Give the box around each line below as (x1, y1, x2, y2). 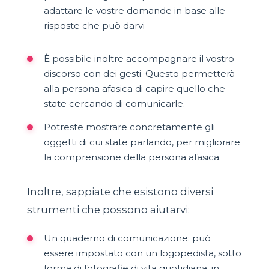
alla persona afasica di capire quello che (43, 83, 225, 95)
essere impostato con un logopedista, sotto (43, 247, 241, 259)
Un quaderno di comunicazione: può (43, 232, 211, 244)
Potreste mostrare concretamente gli (43, 121, 215, 133)
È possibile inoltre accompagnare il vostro (43, 53, 234, 65)
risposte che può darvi (43, 20, 145, 32)
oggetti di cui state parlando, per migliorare (43, 136, 240, 148)
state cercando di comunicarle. (43, 98, 185, 110)
